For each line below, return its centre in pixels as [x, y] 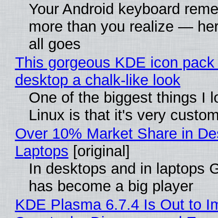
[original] [99, 151]
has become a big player [111, 186]
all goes [54, 44]
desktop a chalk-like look [98, 80]
